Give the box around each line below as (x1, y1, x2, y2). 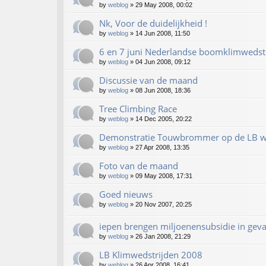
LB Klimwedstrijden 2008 (99, 249, 202, 261)
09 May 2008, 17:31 (135, 172, 192, 180)
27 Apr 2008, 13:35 (135, 144, 189, 151)
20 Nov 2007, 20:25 (135, 201, 192, 208)
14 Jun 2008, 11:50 (135, 30, 190, 37)
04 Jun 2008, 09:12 (135, 58, 191, 66)
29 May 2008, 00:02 (135, 1, 192, 9)
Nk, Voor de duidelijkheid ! (99, 17, 207, 30)
